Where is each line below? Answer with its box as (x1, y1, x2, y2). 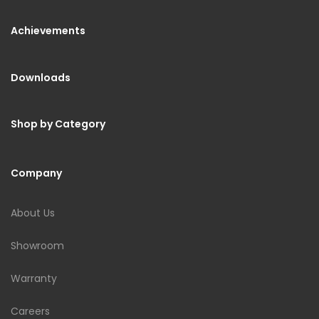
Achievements (11, 23, 85, 38)
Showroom (11, 238, 64, 253)
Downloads (11, 70, 70, 85)
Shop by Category (11, 116, 105, 131)
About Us (11, 205, 55, 220)
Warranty (11, 271, 57, 286)
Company (11, 165, 62, 180)
